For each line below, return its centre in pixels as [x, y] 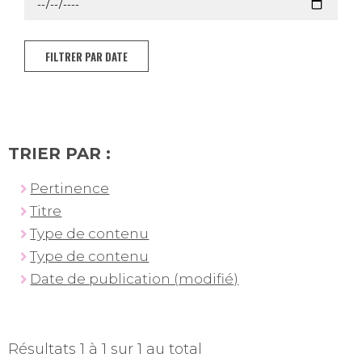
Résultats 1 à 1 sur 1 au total [105, 349]
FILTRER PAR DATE [86, 56]
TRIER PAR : [59, 154]
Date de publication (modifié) [135, 279]
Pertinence [70, 189]
